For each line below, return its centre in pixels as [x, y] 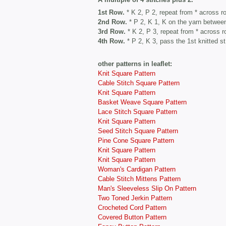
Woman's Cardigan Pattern [137, 169]
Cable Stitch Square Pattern [139, 83]
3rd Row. [112, 32]
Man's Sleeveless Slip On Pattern [147, 188]
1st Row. [112, 13]
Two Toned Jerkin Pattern [135, 198]
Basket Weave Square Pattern [142, 102]
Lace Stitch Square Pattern [137, 111]
